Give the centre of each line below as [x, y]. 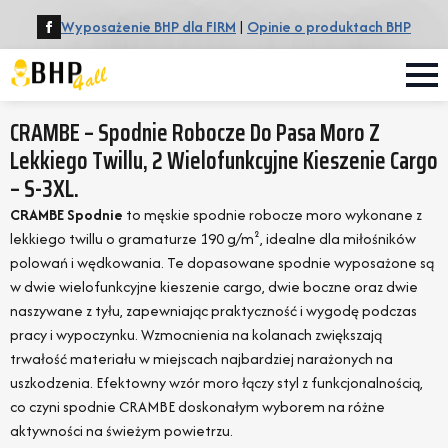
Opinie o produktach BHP [329, 26]
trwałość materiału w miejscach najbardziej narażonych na [201, 358]
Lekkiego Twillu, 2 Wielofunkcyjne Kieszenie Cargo [224, 161]
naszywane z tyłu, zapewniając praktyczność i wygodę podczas [213, 310]
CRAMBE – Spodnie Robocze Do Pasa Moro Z [195, 133]
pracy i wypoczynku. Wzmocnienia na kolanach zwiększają [196, 334]
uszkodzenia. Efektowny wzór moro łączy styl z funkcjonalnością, [216, 382]
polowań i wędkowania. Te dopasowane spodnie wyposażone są [222, 262]
